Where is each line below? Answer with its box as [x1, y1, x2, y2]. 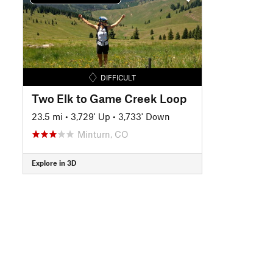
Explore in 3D [32, 158, 76, 167]
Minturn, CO [77, 128, 129, 140]
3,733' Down [118, 110, 170, 122]
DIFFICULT [100, 73, 136, 82]
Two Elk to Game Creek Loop [32, 91, 186, 105]
